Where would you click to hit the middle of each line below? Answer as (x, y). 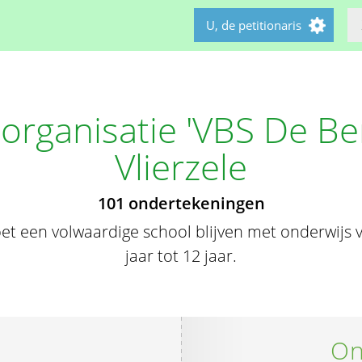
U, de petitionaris (254, 25)
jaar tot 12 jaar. (181, 256)
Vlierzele (181, 166)
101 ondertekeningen (181, 203)
